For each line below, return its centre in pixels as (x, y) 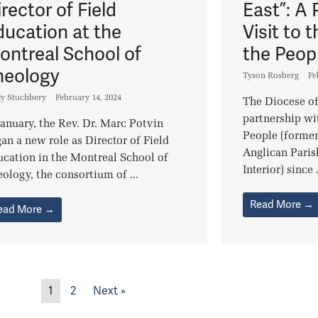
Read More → (282, 205)
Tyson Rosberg (271, 76)
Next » (109, 291)
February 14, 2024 (89, 98)
